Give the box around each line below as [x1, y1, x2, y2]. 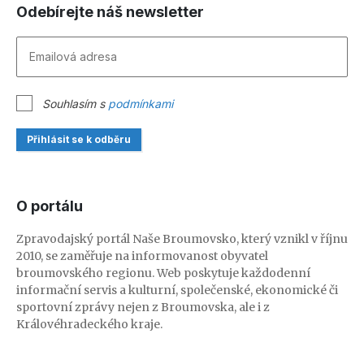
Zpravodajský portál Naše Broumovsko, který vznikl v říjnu [16, 232, 348, 247]
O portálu [16, 197, 83, 215]
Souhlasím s [42, 97, 108, 111]
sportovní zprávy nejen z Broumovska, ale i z [16, 300, 270, 315]
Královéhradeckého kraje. [16, 317, 162, 332]
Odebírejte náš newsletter [16, 3, 204, 21]
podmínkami [108, 97, 173, 111]
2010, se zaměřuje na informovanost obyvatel [16, 249, 268, 264]
